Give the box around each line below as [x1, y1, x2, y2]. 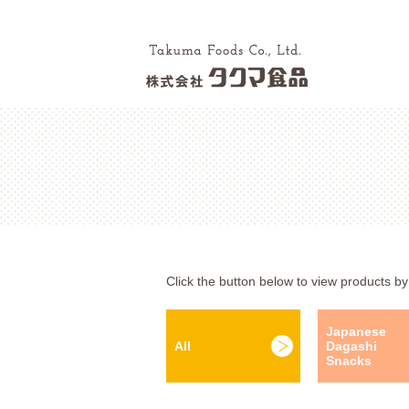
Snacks [326, 353, 372, 369]
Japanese [326, 324, 387, 340]
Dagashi [326, 339, 378, 354]
